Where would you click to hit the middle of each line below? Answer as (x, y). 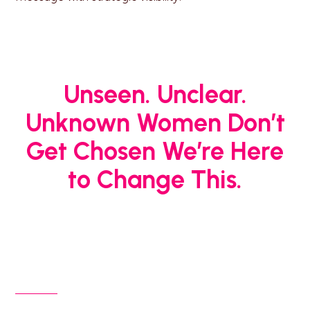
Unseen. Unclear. (155, 94)
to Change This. (155, 179)
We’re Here (223, 151)
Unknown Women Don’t (155, 122)
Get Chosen (94, 151)
